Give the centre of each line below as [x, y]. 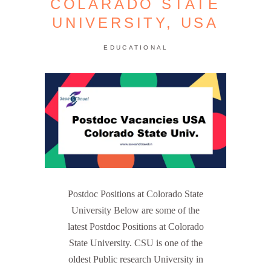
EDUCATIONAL [136, 47]
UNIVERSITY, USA [135, 23]
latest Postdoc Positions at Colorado [135, 227]
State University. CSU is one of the [135, 243]
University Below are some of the [135, 211]
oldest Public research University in [135, 260]
